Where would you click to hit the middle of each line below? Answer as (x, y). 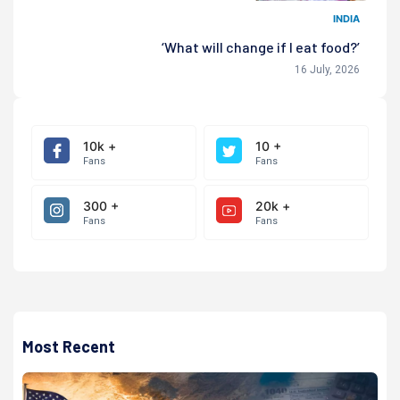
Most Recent (69, 347)
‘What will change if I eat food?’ (261, 47)
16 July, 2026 (327, 70)
